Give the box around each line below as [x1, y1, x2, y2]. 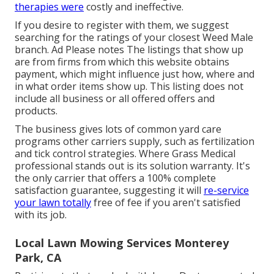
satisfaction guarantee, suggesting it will [15, 183, 204, 198]
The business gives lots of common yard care [15, 122, 221, 136]
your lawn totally [15, 196, 91, 210]
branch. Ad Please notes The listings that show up [15, 43, 243, 57]
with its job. [15, 208, 67, 222]
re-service [204, 183, 249, 198]
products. [15, 104, 57, 118]
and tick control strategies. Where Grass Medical [15, 147, 235, 161]
